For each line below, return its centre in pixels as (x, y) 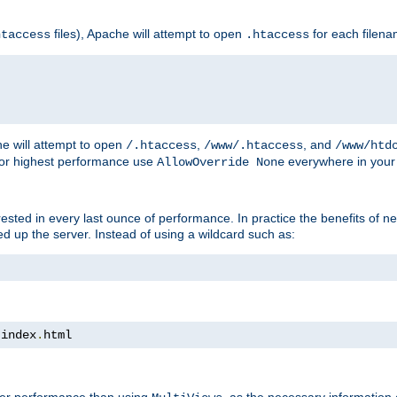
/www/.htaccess (253, 145)
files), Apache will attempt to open (148, 33)
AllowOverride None (221, 162)
